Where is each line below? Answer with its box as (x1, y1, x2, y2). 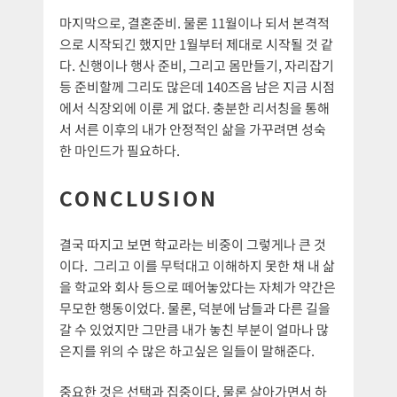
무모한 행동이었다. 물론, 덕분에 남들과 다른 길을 (59, 298, 331, 317)
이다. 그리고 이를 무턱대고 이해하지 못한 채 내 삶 (59, 255, 335, 275)
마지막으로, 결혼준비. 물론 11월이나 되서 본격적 (59, 12, 330, 32)
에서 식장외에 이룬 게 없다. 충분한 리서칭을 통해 (59, 97, 330, 117)
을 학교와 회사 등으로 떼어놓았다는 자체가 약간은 (59, 276, 336, 296)
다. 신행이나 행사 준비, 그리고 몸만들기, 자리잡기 (59, 55, 334, 74)
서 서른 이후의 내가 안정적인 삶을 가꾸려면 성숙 (59, 119, 326, 138)
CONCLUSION (59, 182, 218, 213)
